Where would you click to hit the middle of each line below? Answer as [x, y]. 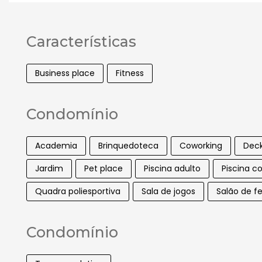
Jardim [49, 168]
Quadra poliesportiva [78, 191]
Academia [56, 145]
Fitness [130, 73]
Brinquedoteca [128, 145]
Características [81, 41]
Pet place [104, 168]
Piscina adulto [172, 168]
